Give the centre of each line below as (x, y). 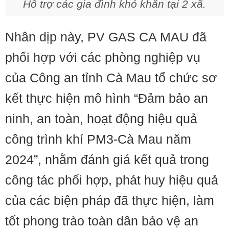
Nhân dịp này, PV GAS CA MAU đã (106, 37)
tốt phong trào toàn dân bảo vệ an (102, 221)
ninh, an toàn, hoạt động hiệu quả (101, 119)
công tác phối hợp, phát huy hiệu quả (112, 180)
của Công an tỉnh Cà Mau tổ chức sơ (111, 78)
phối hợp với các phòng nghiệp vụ (103, 57)
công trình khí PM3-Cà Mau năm (98, 139)
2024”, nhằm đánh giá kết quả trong (107, 159)
